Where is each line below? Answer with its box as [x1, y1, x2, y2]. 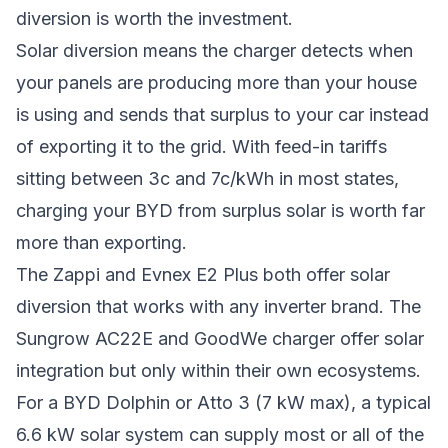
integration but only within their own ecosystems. [16, 360, 421, 381]
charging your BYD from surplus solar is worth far [16, 200, 425, 221]
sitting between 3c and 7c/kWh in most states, [16, 168, 399, 189]
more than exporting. [16, 232, 187, 253]
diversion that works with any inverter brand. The [16, 296, 421, 317]
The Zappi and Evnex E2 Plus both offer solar [16, 264, 390, 285]
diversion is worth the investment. [16, 8, 293, 29]
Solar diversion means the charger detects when [16, 40, 413, 61]
